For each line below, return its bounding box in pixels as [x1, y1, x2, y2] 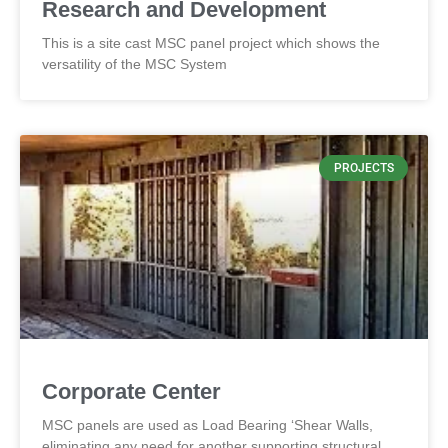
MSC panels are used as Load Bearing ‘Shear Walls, [42, 417, 373, 433]
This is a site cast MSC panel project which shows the [42, 35, 380, 51]
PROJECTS [333, 161, 394, 176]
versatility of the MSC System [42, 56, 227, 72]
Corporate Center [42, 379, 221, 404]
